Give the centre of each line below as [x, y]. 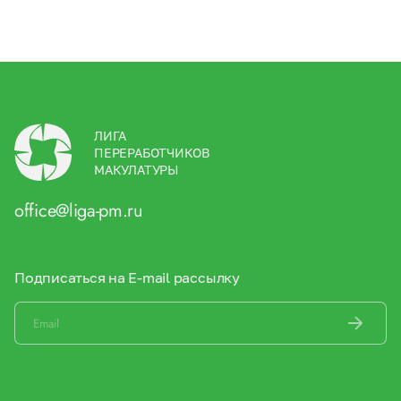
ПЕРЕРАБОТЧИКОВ [152, 152]
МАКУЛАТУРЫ [136, 169]
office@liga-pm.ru [79, 211]
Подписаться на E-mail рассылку [127, 277]
